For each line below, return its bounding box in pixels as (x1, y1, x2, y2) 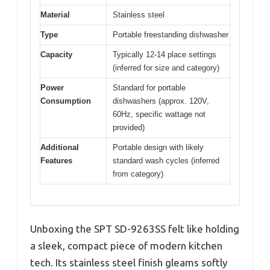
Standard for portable (113, 83, 186, 92)
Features (40, 155, 72, 165)
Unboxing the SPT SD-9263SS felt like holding (30, 223, 239, 235)
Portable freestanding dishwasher (113, 30, 228, 39)
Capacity (40, 49, 72, 59)
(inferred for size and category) (113, 63, 219, 72)
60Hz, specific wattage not (113, 109, 206, 119)
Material (40, 10, 70, 19)
